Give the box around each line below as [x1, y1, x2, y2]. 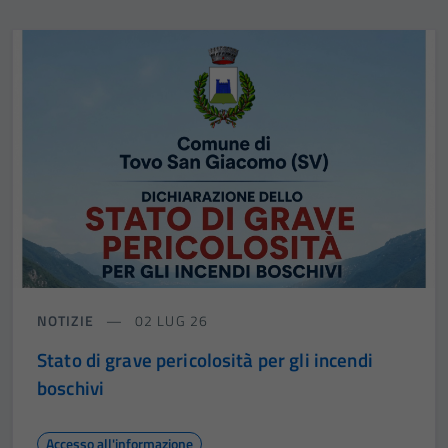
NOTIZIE [37, 310, 94, 332]
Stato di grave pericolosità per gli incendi [37, 345, 373, 375]
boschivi [37, 373, 105, 403]
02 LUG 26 [130, 310, 208, 332]
